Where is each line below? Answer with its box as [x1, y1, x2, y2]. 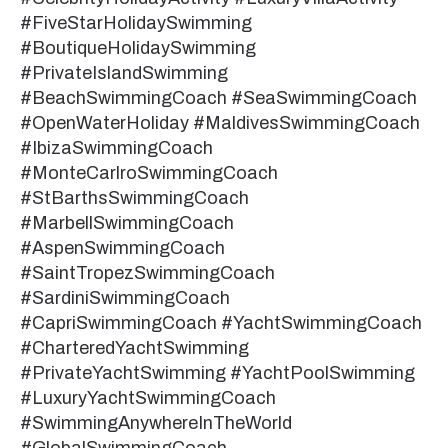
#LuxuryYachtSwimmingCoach [20, 387, 276, 408]
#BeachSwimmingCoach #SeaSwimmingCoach [20, 87, 417, 108]
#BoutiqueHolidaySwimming [20, 37, 256, 58]
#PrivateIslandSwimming [20, 62, 228, 83]
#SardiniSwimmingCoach [20, 287, 230, 308]
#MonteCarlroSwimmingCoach [20, 162, 278, 183]
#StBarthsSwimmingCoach [20, 187, 249, 208]
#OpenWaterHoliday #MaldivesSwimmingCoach [20, 112, 420, 133]
